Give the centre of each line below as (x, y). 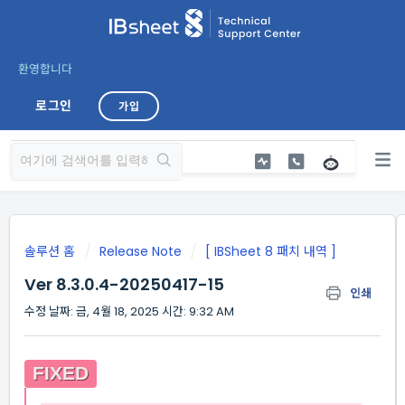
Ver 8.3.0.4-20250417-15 (124, 284)
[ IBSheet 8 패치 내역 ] (271, 251)
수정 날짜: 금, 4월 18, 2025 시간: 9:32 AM (129, 311)
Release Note (141, 251)
